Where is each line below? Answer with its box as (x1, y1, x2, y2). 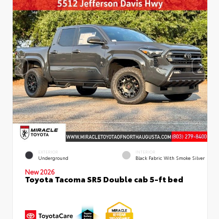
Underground (38, 154, 68, 161)
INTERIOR (135, 149, 155, 154)
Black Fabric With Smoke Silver (135, 154, 205, 161)
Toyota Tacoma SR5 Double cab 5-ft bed (25, 173, 183, 184)
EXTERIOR (38, 149, 58, 154)
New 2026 (25, 167, 55, 176)
